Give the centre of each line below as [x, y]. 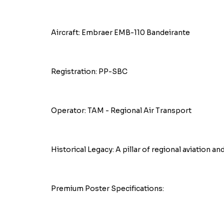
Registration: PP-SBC [89, 71]
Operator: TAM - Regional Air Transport [121, 110]
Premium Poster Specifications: [107, 188]
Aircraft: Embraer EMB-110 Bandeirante [120, 32]
